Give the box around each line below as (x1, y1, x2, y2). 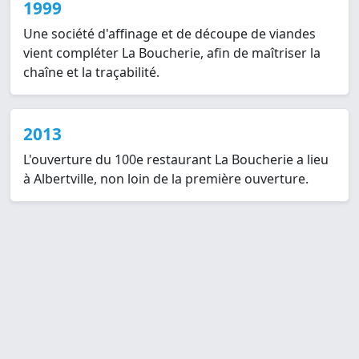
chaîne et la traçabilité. (23, 63, 159, 82)
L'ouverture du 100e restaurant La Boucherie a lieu (23, 151, 329, 169)
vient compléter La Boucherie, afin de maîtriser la (23, 44, 321, 63)
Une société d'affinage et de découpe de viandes (23, 25, 316, 43)
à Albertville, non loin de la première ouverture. (23, 170, 309, 188)
